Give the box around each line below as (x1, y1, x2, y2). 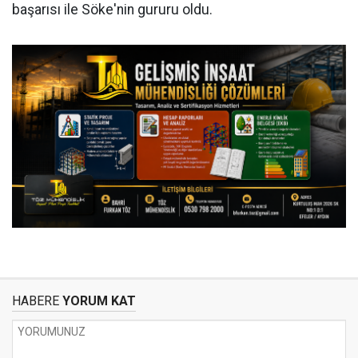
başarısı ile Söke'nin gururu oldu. (12, 2, 213, 18)
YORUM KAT (59, 293, 136, 309)
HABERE (12, 293, 59, 309)
